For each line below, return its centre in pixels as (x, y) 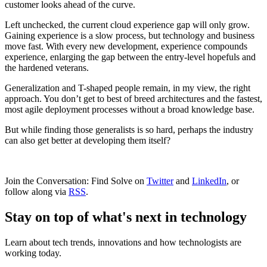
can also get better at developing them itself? (88, 141)
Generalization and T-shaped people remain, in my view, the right (128, 88)
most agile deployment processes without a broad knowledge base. (130, 110)
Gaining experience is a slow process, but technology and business (130, 36)
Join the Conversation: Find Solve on (76, 181)
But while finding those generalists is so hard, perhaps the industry (129, 130)
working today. (33, 253)
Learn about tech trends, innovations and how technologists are (123, 242)
